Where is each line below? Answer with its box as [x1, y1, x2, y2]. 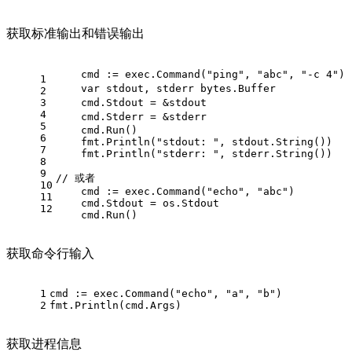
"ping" [207, 68, 244, 80]
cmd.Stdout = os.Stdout [56, 196, 219, 209]
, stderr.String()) [219, 147, 332, 159]
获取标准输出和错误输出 [6, 26, 145, 40]
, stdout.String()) [219, 135, 332, 148]
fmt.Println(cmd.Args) [49, 299, 181, 311]
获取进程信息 [6, 336, 82, 350]
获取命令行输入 [6, 246, 94, 260]
